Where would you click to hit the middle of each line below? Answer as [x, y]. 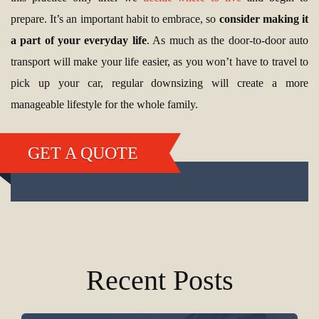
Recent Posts [159, 281]
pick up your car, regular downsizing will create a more [159, 83]
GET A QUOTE [83, 153]
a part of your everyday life [79, 41]
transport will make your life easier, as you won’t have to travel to [159, 62]
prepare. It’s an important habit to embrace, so [115, 19]
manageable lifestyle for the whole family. [104, 105]
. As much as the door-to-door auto [228, 41]
